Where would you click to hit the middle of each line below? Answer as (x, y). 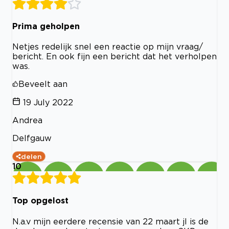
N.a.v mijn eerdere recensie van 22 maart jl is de (110, 221)
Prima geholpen (46, 26)
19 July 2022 (48, 102)
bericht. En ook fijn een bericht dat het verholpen (114, 56)
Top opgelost (40, 201)
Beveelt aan (43, 84)
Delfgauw (32, 138)
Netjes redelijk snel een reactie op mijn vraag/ (108, 47)
